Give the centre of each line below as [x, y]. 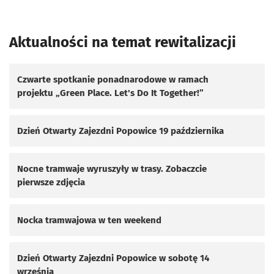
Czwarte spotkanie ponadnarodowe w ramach [113, 79]
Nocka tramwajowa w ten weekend [89, 220]
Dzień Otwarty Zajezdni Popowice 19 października [120, 131]
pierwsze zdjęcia [51, 182]
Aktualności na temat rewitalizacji [123, 42]
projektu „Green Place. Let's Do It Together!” [110, 93]
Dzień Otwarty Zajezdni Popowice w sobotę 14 [113, 258]
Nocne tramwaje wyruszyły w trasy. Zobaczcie [112, 168]
